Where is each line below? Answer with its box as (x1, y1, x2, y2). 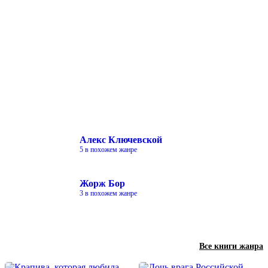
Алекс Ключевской (80, 135, 162, 145)
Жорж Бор (80, 178, 125, 189)
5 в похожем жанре (80, 145, 137, 154)
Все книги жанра (199, 242, 263, 251)
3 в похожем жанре (80, 189, 137, 198)
